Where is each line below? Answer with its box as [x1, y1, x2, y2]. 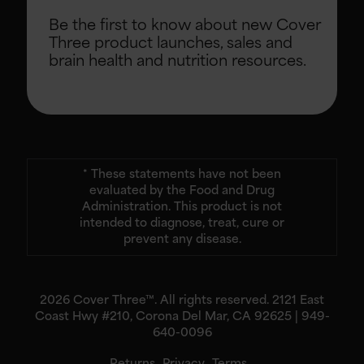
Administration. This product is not [82, 201, 282, 213]
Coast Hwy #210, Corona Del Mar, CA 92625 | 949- [34, 310, 330, 323]
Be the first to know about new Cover [49, 18, 321, 33]
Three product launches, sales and [49, 36, 292, 51]
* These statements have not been [83, 168, 281, 180]
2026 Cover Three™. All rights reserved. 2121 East [40, 294, 324, 306]
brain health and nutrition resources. [49, 54, 306, 69]
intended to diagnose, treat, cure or [80, 217, 284, 229]
